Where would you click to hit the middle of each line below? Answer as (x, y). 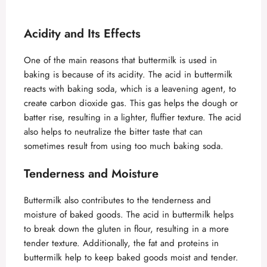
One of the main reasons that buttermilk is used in (120, 60)
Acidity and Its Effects (82, 34)
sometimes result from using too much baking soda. (124, 146)
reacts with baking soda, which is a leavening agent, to (130, 89)
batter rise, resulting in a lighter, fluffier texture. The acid (133, 117)
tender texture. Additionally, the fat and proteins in (121, 243)
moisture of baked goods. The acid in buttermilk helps (129, 214)
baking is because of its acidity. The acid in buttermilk (128, 74)
